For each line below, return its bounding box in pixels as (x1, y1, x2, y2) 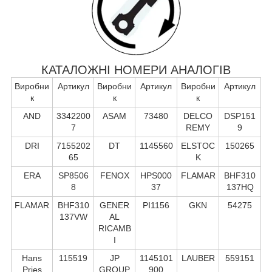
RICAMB (98, 223, 131, 233)
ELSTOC (181, 140, 215, 151)
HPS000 (140, 170, 172, 180)
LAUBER (181, 253, 215, 263)
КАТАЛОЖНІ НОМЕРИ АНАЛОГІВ (41, 63, 231, 76)
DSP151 (224, 110, 256, 121)
